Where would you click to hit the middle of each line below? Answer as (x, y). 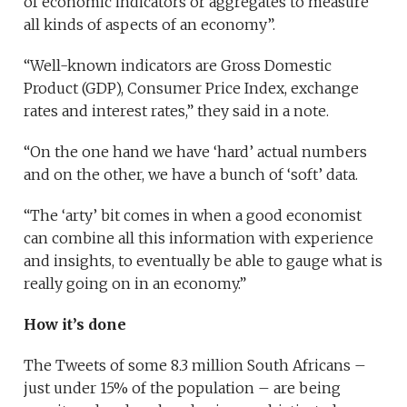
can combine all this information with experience (199, 238)
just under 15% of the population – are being (183, 388)
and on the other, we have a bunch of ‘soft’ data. (191, 175)
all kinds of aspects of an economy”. (150, 25)
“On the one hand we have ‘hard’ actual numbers (196, 152)
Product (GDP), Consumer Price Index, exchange (192, 89)
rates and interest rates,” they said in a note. (177, 111)
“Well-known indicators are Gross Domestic (178, 66)
